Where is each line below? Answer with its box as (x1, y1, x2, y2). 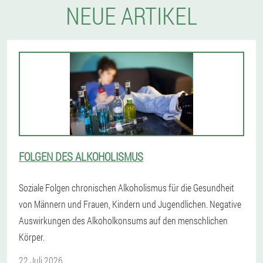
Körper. (19, 231, 45, 244)
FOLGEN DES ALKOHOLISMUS (19, 149, 143, 164)
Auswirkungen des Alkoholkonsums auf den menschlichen (19, 214, 228, 227)
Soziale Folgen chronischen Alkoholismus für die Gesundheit (19, 181, 234, 194)
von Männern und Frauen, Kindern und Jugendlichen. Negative (19, 198, 241, 211)
